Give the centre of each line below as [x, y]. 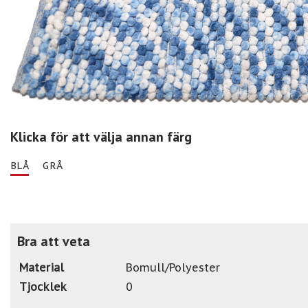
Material [42, 267]
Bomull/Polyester [173, 267]
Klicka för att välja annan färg [101, 137]
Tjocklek [43, 286]
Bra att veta [54, 241]
